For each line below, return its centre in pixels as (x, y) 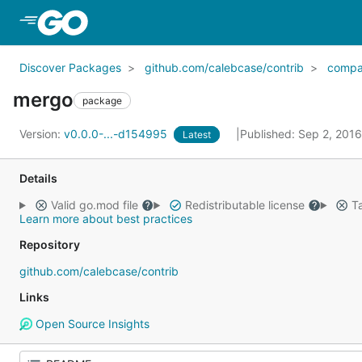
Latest (197, 135)
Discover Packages (70, 67)
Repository (50, 244)
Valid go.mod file (94, 205)
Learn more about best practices (106, 219)
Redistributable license (244, 205)
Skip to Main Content (156, 22)
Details (38, 178)
